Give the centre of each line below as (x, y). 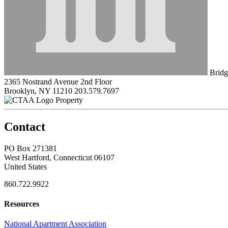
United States (25, 166)
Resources (22, 204)
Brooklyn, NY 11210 (38, 91)
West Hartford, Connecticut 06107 (59, 157)
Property (69, 100)
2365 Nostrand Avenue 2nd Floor (58, 81)
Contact (25, 126)
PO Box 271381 (31, 148)
